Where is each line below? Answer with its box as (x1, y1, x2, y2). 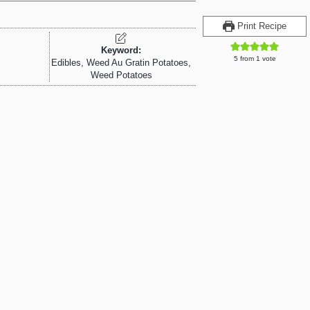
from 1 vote (237, 55, 276, 62)
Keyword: (101, 46, 142, 55)
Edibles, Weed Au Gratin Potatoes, (51, 58, 192, 68)
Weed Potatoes (90, 71, 152, 80)
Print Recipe (234, 21, 286, 31)
